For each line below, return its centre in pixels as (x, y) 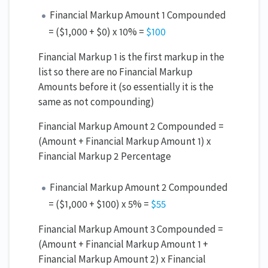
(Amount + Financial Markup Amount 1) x (125, 141)
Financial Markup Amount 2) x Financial (122, 259)
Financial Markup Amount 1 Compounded (138, 15)
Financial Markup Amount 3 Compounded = (131, 229)
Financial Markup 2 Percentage (105, 156)
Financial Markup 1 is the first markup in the (131, 57)
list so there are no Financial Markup (115, 72)
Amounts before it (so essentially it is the (126, 87)
